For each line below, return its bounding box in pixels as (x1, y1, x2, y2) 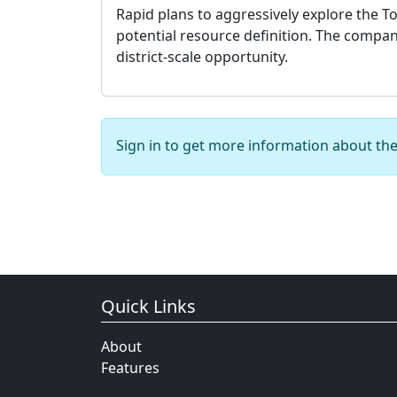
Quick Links (101, 294, 196, 318)
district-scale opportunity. (116, 47, 288, 66)
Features (101, 358, 160, 378)
